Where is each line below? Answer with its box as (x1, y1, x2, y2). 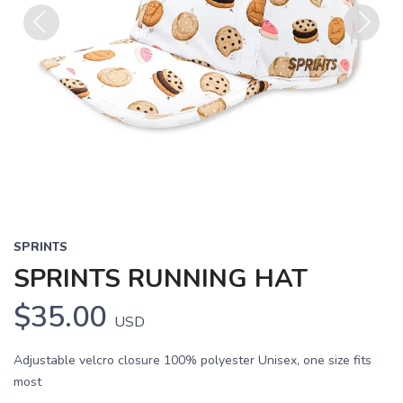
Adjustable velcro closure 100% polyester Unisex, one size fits (13, 352, 372, 369)
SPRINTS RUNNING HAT (13, 262, 308, 296)
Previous (23, 41, 80, 61)
